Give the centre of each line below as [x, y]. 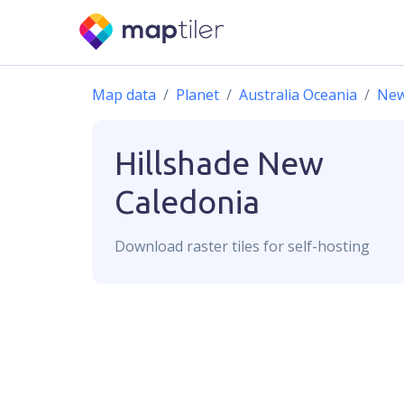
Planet [197, 95]
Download [151, 246]
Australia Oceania [298, 95]
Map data [124, 95]
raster [207, 246]
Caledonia [187, 202]
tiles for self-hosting [299, 246]
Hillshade [182, 163]
